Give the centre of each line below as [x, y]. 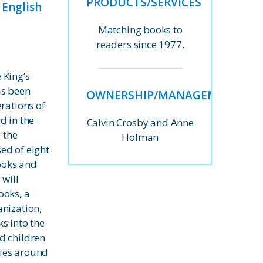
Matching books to [140, 30]
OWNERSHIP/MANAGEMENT [163, 95]
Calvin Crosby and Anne [140, 122]
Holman [140, 137]
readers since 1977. [140, 45]
